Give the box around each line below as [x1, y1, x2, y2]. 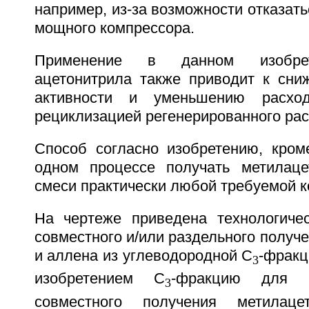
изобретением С [34, 270, 165, 288]
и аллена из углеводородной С [34, 247, 253, 264]
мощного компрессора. [34, 19, 195, 37]
